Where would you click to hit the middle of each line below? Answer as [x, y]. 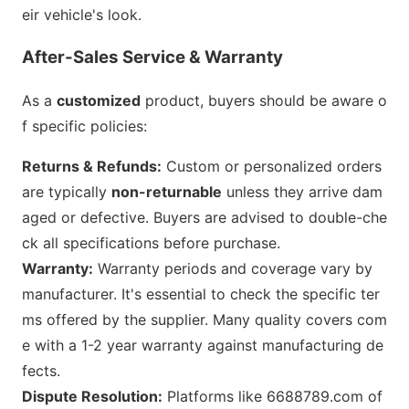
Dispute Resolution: [92, 396]
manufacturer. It [76, 294]
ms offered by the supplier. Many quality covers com [204, 319]
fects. [41, 370]
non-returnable [167, 191]
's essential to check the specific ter [255, 294]
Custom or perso [222, 166]
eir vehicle [57, 15]
